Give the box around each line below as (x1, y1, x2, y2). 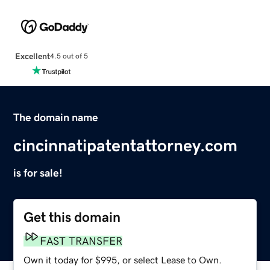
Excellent (14, 51, 50, 60)
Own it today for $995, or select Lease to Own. (24, 254, 222, 265)
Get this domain (24, 210, 121, 224)
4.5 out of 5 (49, 52, 88, 60)
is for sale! (13, 167, 63, 178)
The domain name (13, 111, 99, 123)
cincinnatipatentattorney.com (13, 136, 238, 154)
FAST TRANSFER (40, 235, 123, 246)
